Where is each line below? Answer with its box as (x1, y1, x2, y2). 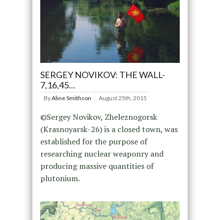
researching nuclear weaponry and (40, 148, 164, 160)
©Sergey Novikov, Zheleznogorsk (40, 111, 157, 123)
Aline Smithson (51, 94, 91, 102)
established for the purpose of (40, 136, 147, 147)
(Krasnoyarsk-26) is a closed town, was (40, 124, 178, 135)
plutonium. (40, 173, 80, 184)
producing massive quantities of (40, 161, 154, 172)
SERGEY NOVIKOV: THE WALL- (40, 69, 165, 81)
